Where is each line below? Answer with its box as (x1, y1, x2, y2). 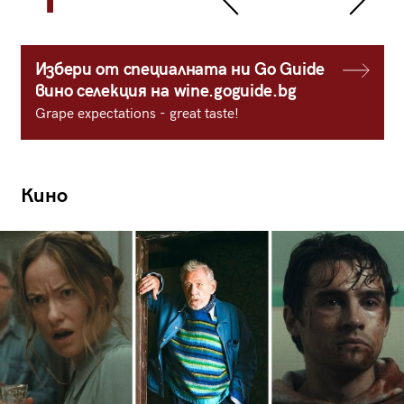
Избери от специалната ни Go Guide (34, 59, 325, 80)
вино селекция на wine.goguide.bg (34, 80, 297, 102)
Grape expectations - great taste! (34, 105, 239, 123)
